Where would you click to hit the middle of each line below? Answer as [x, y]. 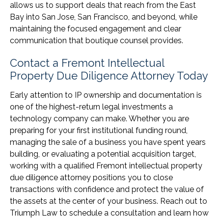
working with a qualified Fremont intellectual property [106, 166]
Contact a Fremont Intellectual [87, 63]
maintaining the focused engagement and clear [96, 29]
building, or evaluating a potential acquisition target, [103, 154]
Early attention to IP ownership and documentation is [106, 95]
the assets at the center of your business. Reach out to [109, 201]
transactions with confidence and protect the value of [107, 190]
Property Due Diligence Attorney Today [109, 76]
